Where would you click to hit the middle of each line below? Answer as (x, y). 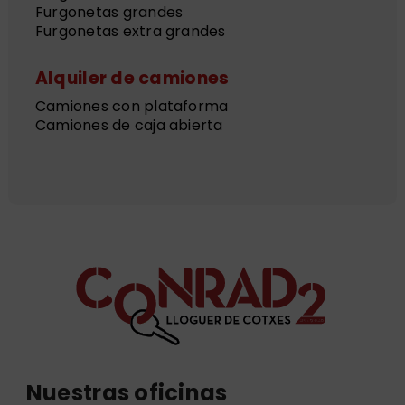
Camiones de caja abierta (129, 125)
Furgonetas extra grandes (130, 31)
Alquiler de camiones (132, 78)
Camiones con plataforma (132, 106)
